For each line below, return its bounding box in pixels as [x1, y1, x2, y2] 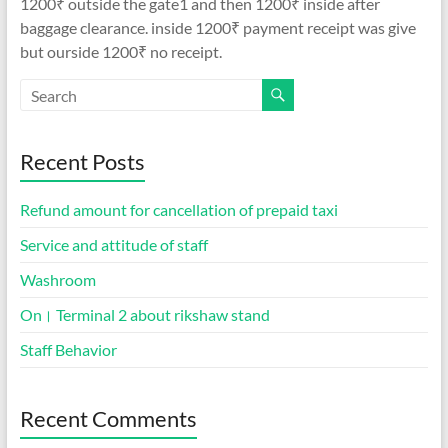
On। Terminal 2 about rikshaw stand [19, 305, 270, 324]
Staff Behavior [19, 340, 117, 359]
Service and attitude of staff [19, 235, 208, 254]
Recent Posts [19, 148, 145, 175]
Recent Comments [19, 405, 197, 432]
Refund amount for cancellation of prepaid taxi [19, 200, 338, 219]
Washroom [19, 270, 96, 289]
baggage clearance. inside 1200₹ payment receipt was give [19, 18, 416, 37]
